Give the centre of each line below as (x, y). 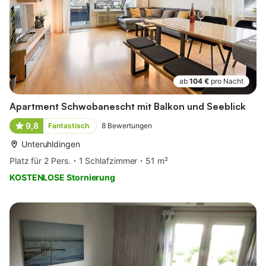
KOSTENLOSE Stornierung (63, 177)
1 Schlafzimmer (108, 160)
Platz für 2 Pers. (40, 160)
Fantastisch (68, 125)
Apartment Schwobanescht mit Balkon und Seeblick (128, 106)
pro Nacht (227, 81)
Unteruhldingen (51, 144)
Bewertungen (129, 125)
